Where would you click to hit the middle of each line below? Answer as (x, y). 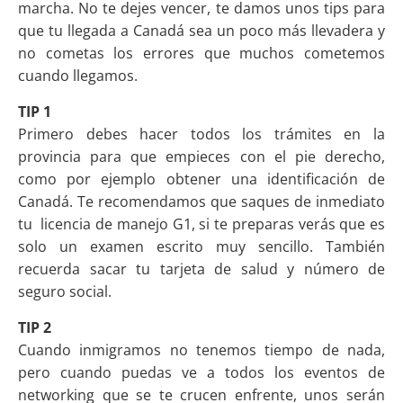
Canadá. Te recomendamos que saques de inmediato (201, 202)
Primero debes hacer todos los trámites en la (201, 134)
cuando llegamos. (78, 76)
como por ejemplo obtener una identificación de (201, 179)
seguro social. (65, 292)
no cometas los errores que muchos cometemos (201, 54)
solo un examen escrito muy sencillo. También (201, 247)
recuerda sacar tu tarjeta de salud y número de (201, 269)
